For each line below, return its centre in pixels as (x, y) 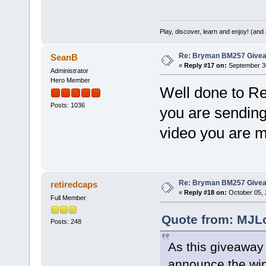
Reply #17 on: (205, 66)
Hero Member (70, 80)
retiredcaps (74, 185)
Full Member (68, 198)
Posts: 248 (66, 222)
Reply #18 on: (205, 193)
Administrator (69, 70)
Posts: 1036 (67, 105)
